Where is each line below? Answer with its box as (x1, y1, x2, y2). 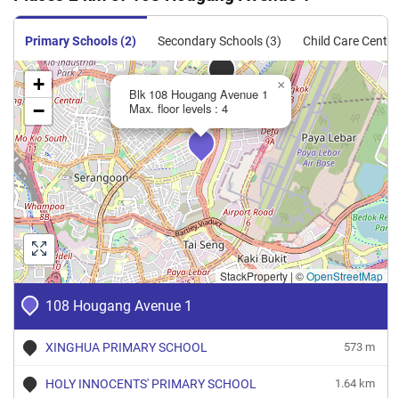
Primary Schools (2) (25, 34, 136, 49)
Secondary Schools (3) (158, 34, 281, 49)
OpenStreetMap (306, 268, 383, 283)
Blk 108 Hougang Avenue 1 (129, 85, 268, 102)
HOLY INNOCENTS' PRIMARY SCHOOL (45, 377, 257, 392)
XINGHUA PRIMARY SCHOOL (45, 340, 208, 355)
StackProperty (220, 268, 290, 283)
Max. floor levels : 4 (129, 100, 228, 117)
